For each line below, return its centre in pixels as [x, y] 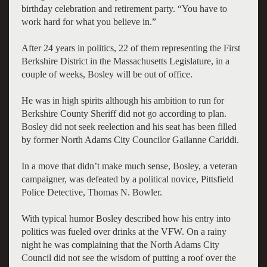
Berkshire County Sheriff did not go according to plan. [124, 113]
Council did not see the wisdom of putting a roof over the [128, 257]
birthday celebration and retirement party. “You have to [124, 8]
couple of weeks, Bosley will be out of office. [107, 74]
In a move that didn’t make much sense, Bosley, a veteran [129, 166]
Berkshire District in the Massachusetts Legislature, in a [125, 61]
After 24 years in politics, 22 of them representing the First [131, 48]
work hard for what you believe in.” [89, 21]
